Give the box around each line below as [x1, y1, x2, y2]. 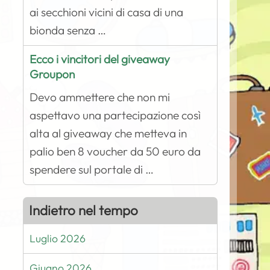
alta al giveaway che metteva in [30, 126, 187, 140]
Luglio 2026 [30, 231, 86, 245]
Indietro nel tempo [29, 202, 139, 219]
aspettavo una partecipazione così [30, 108, 201, 122]
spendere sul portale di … [30, 162, 154, 177]
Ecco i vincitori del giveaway [30, 52, 171, 66]
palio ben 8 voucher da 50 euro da [30, 144, 201, 159]
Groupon [30, 67, 75, 81]
